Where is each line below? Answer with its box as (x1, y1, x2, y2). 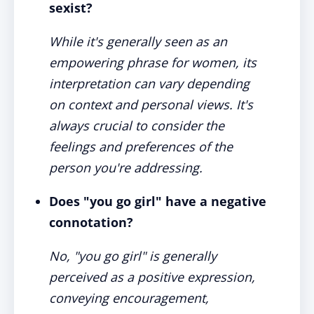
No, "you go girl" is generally (49, 247, 217, 264)
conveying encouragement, (49, 289, 209, 306)
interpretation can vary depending (49, 75, 250, 92)
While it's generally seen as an (49, 33, 227, 50)
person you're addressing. (49, 159, 203, 176)
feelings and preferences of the (49, 138, 233, 155)
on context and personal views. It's (49, 96, 253, 113)
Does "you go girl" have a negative (49, 193, 266, 210)
